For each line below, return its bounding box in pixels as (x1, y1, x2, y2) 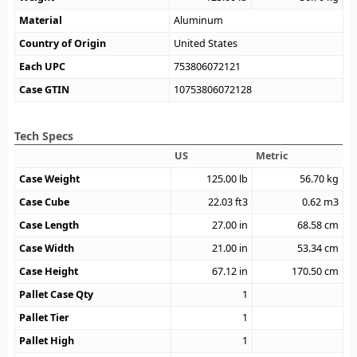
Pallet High (19, 333, 75, 347)
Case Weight (19, 171, 80, 186)
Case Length (19, 218, 80, 232)
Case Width (19, 241, 75, 255)
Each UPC (19, 59, 66, 73)
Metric (256, 148, 288, 163)
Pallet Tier (19, 310, 70, 324)
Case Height (19, 264, 79, 278)
